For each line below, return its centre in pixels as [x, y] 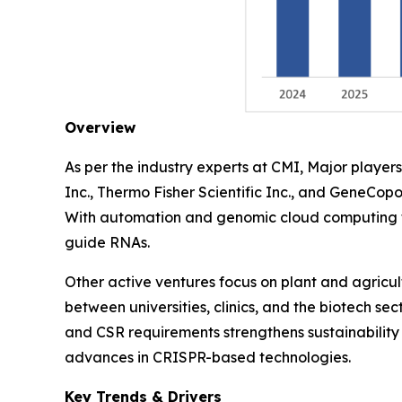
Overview [100, 127]
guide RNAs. [107, 242]
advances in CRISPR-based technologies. [208, 357]
